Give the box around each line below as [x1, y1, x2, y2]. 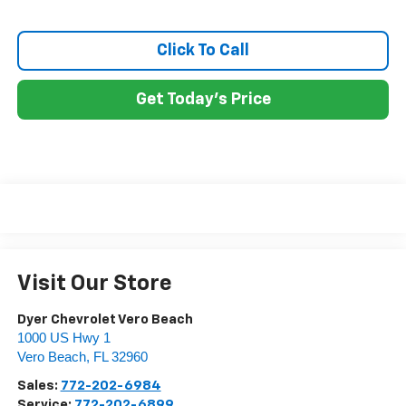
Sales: [16, 378, 61, 392]
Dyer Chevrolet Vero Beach [16, 312, 193, 326]
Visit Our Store [16, 272, 172, 295]
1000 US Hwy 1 [16, 330, 111, 345]
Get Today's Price [135, 92, 271, 109]
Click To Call [157, 43, 249, 60]
